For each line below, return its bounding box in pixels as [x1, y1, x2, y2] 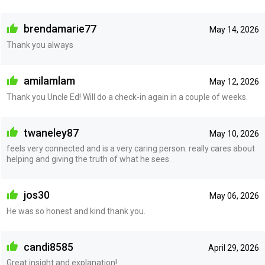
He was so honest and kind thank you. [6, 206, 146, 216]
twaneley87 [21, 126, 79, 139]
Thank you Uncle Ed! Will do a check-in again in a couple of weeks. [6, 92, 248, 102]
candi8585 [21, 240, 73, 253]
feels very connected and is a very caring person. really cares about [6, 144, 255, 154]
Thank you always [6, 40, 73, 50]
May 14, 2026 [209, 25, 259, 35]
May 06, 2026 [209, 191, 259, 201]
